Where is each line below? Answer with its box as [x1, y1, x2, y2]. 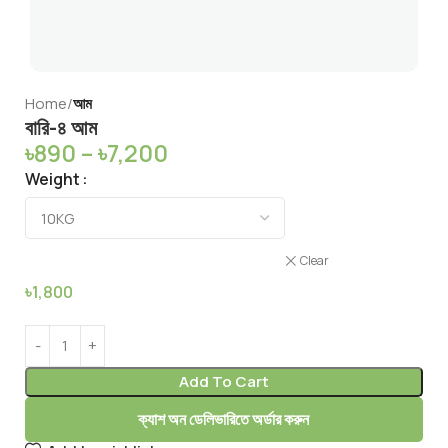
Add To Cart [178, 370, 269, 392]
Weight [25, 168, 80, 191]
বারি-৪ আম [25, 113, 97, 141]
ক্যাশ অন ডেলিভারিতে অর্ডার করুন [138, 407, 310, 430]
